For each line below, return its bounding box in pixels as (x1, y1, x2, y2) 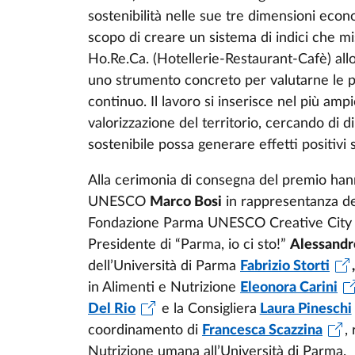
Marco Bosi (150, 195, 222, 209)
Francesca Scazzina (202, 323, 323, 338)
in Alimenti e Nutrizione (88, 281, 240, 295)
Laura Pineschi (259, 302, 352, 316)
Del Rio (88, 302, 136, 316)
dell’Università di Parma (88, 259, 240, 273)
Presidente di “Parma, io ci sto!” (88, 238, 290, 252)
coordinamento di (88, 323, 202, 338)
